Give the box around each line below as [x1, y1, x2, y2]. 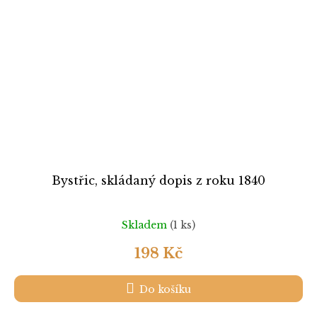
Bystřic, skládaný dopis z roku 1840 [52, 173, 265, 188]
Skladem [122, 218, 170, 231]
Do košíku [139, 283, 191, 296]
